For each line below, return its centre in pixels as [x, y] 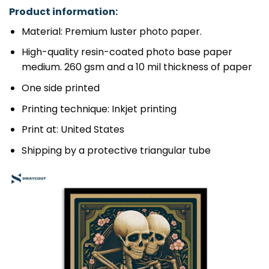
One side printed [60, 88]
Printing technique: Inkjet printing [99, 109]
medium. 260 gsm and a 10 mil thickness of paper [137, 67]
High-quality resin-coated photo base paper [127, 52]
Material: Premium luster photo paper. [111, 31]
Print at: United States [73, 130]
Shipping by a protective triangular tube [116, 150]
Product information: [63, 11]
